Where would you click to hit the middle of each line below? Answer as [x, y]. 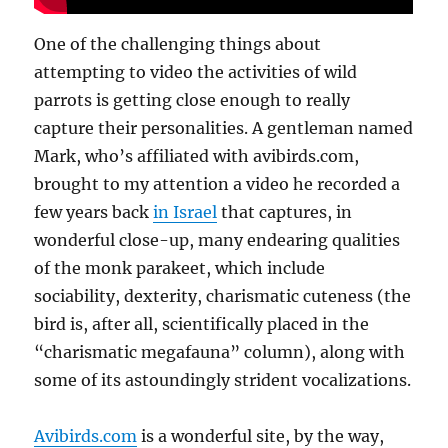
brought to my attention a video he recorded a [217, 184]
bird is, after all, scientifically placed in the [202, 324]
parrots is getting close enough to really [192, 100]
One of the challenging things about [178, 44]
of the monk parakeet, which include [180, 268]
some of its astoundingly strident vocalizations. [223, 380]
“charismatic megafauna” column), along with [220, 352]
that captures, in [285, 212]
